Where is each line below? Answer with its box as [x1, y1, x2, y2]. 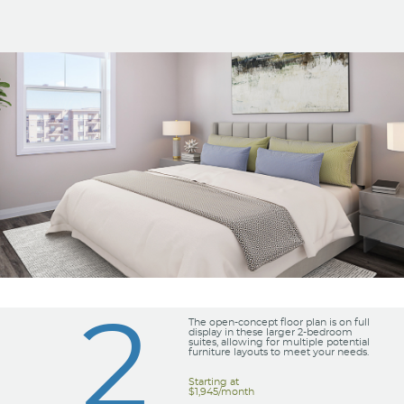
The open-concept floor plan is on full [188, 317, 370, 327]
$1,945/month [188, 386, 254, 397]
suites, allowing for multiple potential [188, 336, 370, 347]
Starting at [188, 376, 239, 387]
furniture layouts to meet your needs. [188, 346, 369, 357]
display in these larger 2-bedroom [188, 326, 353, 337]
